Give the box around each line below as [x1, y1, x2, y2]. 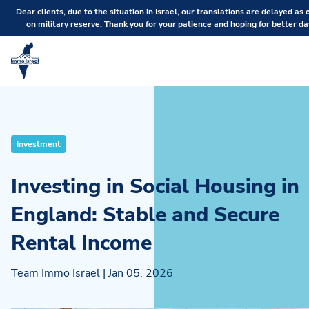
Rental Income [11, 229, 152, 257]
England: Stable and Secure [11, 201, 279, 229]
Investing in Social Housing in [11, 172, 299, 201]
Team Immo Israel [11, 266, 100, 281]
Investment [17, 139, 61, 150]
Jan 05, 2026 [108, 266, 173, 281]
